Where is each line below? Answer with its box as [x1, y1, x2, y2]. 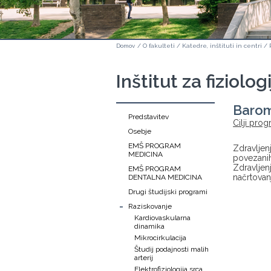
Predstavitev [128, 113, 169, 121]
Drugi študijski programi [128, 188, 207, 196]
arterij [134, 253, 153, 262]
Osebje [128, 127, 151, 135]
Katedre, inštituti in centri [182, 42, 262, 49]
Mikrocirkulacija [134, 233, 186, 242]
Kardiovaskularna [134, 214, 191, 222]
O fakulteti [143, 42, 175, 49]
